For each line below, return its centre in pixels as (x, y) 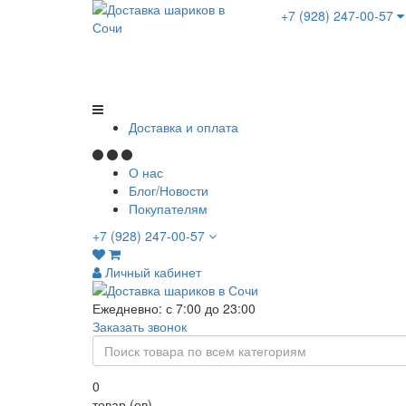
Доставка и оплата (184, 127)
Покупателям (168, 208)
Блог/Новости (169, 190)
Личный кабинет (151, 272)
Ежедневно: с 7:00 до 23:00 (174, 308)
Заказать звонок (140, 326)
